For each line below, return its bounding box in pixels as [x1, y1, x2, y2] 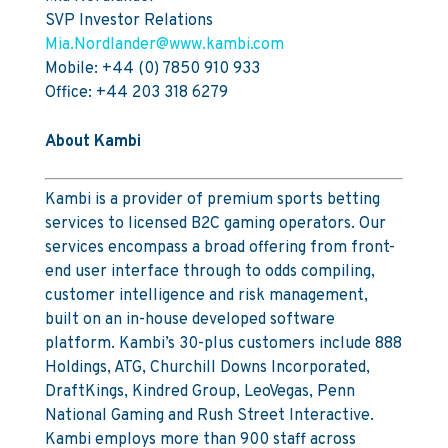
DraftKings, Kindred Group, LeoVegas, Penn [44, 382, 355, 402]
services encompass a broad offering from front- [44, 238, 395, 258]
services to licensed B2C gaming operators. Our [44, 214, 386, 234]
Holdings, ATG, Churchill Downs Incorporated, [44, 358, 370, 378]
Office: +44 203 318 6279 [44, 83, 228, 103]
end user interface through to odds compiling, [44, 262, 375, 282]
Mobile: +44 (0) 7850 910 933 [44, 59, 260, 79]
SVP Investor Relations [44, 11, 213, 31]
